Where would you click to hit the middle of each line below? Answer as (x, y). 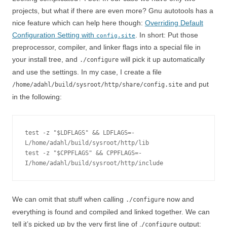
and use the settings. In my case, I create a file (87, 72)
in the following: (37, 97)
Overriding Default (174, 23)
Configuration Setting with (54, 35)
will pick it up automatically (162, 59)
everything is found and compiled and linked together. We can (111, 212)
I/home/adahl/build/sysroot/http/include (94, 163)
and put (196, 84)
